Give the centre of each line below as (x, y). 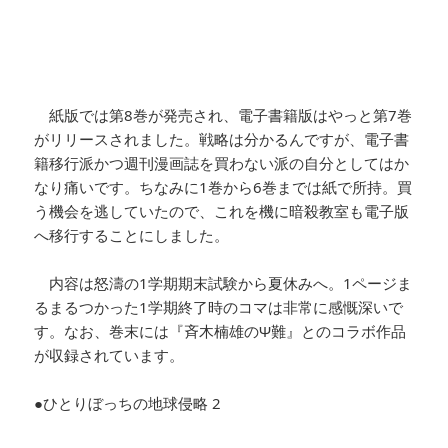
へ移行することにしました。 (132, 234)
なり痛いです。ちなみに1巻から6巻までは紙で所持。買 (223, 186)
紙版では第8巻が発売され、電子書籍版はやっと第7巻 (223, 114)
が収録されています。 (109, 354)
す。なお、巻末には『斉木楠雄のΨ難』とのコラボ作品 (220, 330)
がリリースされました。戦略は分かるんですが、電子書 (222, 138)
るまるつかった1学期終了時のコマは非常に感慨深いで (219, 306)
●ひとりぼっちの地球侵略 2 (128, 402)
